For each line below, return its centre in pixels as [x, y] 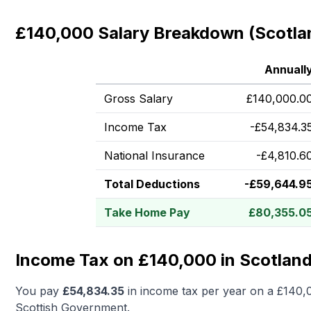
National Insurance [154, 155]
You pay [39, 291]
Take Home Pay [147, 212]
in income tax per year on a [201, 291]
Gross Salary [138, 99]
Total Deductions [152, 184]
